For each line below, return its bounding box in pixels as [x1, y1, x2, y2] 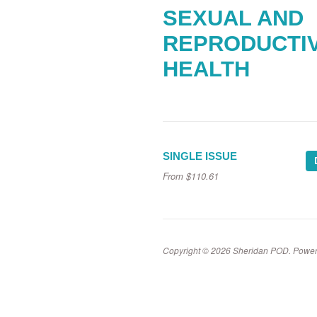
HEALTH [163, 57, 250, 81]
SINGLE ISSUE [163, 151, 237, 163]
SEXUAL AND [163, 6, 304, 30]
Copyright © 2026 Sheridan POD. [163, 243, 293, 256]
